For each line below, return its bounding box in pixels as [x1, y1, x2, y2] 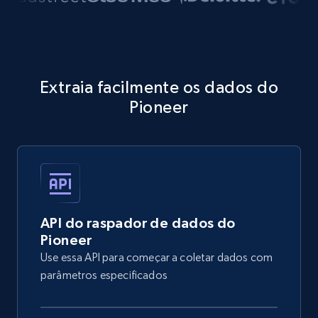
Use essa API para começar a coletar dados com [40, 251, 273, 264]
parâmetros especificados [40, 268, 168, 282]
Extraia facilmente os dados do [39, 77, 279, 97]
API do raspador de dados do [40, 215, 236, 231]
